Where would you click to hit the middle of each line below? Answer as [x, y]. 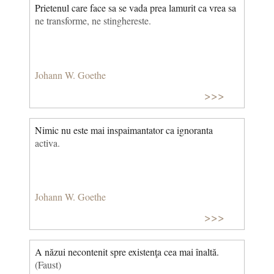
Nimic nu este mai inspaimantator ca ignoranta [124, 130]
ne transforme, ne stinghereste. [93, 21]
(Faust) [48, 264]
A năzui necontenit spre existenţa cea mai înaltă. [127, 251]
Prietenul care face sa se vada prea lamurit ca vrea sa [135, 8]
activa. [47, 143]
